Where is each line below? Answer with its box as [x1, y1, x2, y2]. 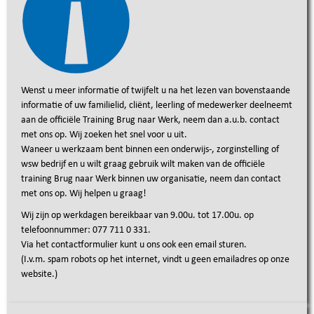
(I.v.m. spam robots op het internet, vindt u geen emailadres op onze [21, 254, 289, 265]
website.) [21, 269, 57, 280]
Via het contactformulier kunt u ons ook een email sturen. [21, 240, 247, 250]
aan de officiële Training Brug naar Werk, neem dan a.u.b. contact [21, 115, 280, 125]
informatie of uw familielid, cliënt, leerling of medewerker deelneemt [21, 100, 292, 111]
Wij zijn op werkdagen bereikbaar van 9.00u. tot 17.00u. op [21, 210, 254, 221]
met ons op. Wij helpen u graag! [21, 189, 146, 199]
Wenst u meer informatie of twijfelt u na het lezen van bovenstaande [21, 86, 290, 96]
